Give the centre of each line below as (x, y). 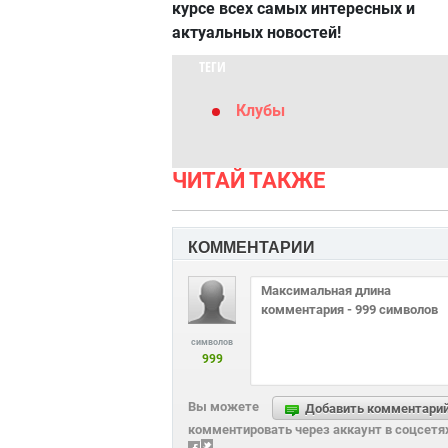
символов (212, 342)
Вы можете (223, 406)
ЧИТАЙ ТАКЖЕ (248, 180)
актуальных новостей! (256, 32)
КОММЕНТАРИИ (251, 247)
